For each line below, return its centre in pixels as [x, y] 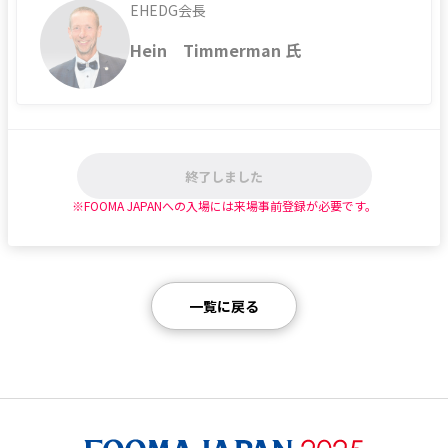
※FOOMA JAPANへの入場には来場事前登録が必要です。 [224, 205]
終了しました [224, 176]
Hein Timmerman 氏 [215, 50]
